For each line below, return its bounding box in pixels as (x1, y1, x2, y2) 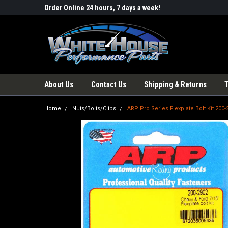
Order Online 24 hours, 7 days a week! (44, 4, 160, 12)
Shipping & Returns (144, 80, 207, 89)
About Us (44, 80, 73, 89)
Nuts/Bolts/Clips (72, 105, 116, 112)
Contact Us (91, 80, 126, 89)
